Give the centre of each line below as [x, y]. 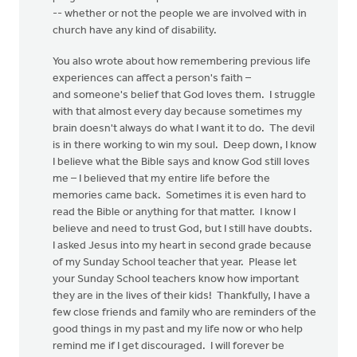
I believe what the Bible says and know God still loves [181, 162]
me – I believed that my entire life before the [161, 179]
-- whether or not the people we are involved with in [180, 14]
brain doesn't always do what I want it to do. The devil [184, 129]
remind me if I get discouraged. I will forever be [169, 346]
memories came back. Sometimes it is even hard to [179, 196]
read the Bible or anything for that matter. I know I [174, 212]
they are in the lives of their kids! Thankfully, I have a [181, 296]
